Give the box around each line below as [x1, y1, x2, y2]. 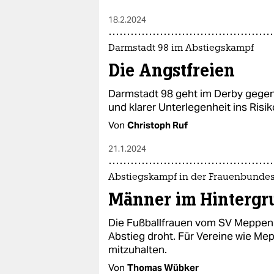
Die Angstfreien [108, 59, 235, 81]
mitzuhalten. [108, 243, 167, 256]
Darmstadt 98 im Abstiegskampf [108, 44, 254, 53]
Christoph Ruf [127, 119, 188, 131]
